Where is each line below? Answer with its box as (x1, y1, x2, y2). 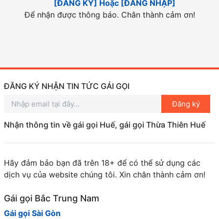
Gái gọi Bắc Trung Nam (4, 193, 99, 203)
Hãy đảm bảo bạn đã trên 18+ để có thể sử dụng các (4, 158, 200, 168)
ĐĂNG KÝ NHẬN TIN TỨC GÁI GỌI (4, 81, 130, 91)
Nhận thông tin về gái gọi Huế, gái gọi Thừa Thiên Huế (4, 120, 205, 130)
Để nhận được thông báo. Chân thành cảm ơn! (24, 10, 195, 20)
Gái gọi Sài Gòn (4, 208, 61, 218)
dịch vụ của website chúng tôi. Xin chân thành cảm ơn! (4, 170, 205, 179)
